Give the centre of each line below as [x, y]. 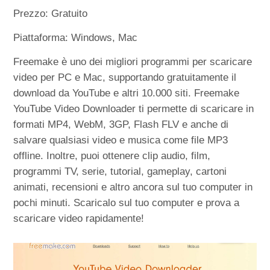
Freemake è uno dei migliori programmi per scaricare [133, 61]
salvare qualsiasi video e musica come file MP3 [121, 140]
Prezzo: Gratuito [51, 13]
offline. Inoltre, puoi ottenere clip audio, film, [112, 155]
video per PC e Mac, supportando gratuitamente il [125, 77]
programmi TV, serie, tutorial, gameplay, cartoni [120, 171]
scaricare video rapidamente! [79, 218]
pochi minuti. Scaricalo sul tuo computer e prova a [127, 202]
